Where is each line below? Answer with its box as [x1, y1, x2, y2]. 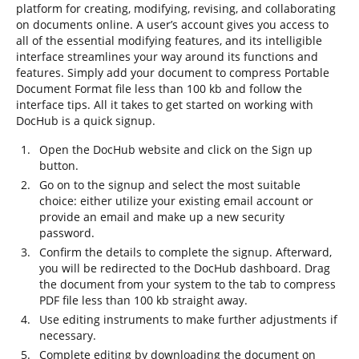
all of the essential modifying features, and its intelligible [16, 33, 322, 48]
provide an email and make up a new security [39, 209, 284, 224]
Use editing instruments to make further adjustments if [39, 312, 337, 327]
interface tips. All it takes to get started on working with [16, 97, 313, 112]
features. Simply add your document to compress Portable [16, 65, 329, 80]
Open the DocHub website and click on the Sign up [39, 142, 313, 157]
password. [39, 225, 95, 240]
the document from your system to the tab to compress [39, 276, 336, 292]
